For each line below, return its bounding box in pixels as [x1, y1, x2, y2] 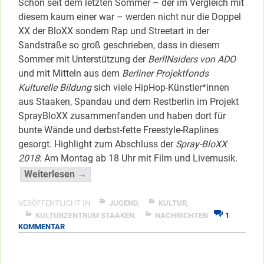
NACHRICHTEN [155, 210, 208, 220]
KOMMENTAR [18, 222, 65, 231]
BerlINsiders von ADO [148, 53, 236, 65]
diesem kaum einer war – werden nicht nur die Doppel [18, 11, 241, 22]
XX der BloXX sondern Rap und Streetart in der [18, 25, 209, 37]
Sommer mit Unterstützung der [18, 53, 148, 65]
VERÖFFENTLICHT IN [18, 198, 92, 207]
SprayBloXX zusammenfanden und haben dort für [18, 110, 226, 121]
